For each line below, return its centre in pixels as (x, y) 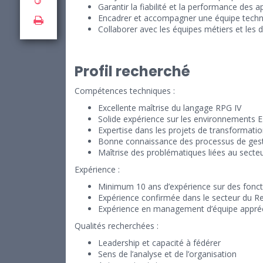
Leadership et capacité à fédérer (159, 243)
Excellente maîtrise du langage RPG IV (170, 108)
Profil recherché (132, 72)
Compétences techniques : (125, 91)
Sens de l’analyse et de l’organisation (167, 254)
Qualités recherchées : (117, 226)
